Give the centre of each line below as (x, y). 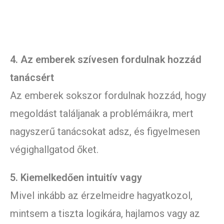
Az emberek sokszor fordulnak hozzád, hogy (108, 96)
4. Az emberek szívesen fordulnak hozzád (106, 60)
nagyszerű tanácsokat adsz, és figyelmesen (105, 132)
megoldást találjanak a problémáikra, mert (102, 114)
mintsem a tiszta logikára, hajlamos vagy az (105, 214)
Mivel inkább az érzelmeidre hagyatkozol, (101, 196)
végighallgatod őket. (54, 150)
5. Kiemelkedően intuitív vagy (76, 178)
